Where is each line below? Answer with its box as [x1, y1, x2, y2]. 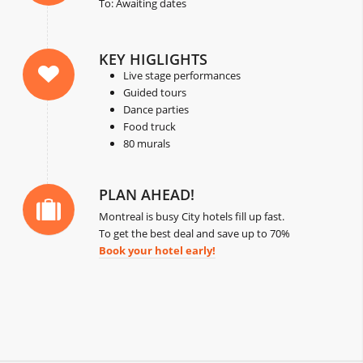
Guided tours [123, 85, 187, 100]
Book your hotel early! [99, 243, 216, 258]
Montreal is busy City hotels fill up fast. [99, 209, 285, 224]
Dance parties [123, 102, 190, 117]
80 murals [123, 136, 171, 152]
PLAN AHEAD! [99, 185, 195, 205]
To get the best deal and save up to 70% [99, 226, 291, 241]
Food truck [123, 119, 177, 135]
